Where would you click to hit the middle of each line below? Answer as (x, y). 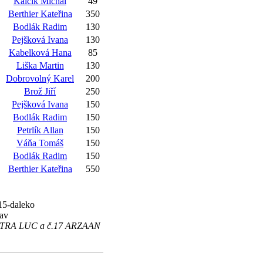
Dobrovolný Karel (40, 78)
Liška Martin (40, 65)
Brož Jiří (40, 91)
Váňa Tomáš (40, 143)
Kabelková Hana (40, 53)
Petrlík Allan (40, 130)
